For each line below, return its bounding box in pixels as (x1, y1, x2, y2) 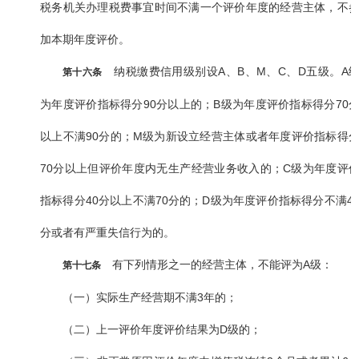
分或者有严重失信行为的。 (40, 226, 175, 240)
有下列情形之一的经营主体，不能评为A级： (101, 258, 333, 272)
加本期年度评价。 (40, 33, 130, 46)
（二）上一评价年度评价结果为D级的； (63, 323, 261, 337)
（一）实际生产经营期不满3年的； (63, 291, 237, 305)
